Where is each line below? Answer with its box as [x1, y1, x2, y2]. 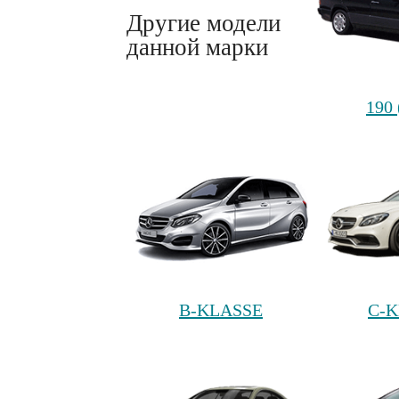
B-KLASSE [179, 300, 263, 320]
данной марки [126, 33, 268, 61]
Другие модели [126, 9, 281, 37]
